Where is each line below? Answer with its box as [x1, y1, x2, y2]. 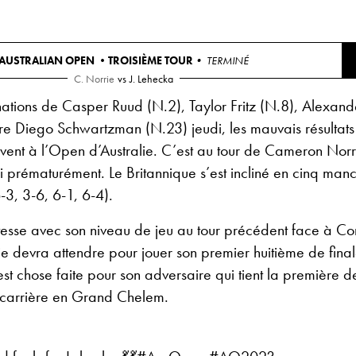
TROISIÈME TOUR [107, 53, 193, 68]
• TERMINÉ [192, 53, 249, 68]
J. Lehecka [129, 72, 173, 87]
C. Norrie [73, 72, 114, 87]
